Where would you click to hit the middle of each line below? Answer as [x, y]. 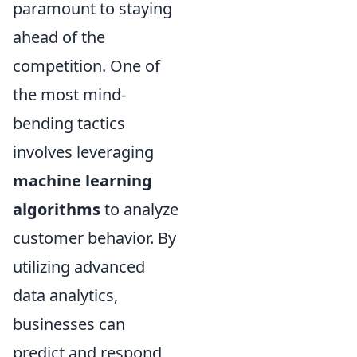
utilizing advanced [79, 267]
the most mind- [69, 95]
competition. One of [86, 66]
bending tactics [69, 124]
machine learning [82, 181]
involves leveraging [83, 152]
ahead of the [59, 37]
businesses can [69, 324]
